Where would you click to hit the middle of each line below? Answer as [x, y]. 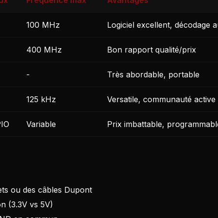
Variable [41, 124]
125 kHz [41, 100]
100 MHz [43, 25]
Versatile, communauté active [161, 100]
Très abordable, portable [153, 75]
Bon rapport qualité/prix [152, 50]
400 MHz [44, 50]
